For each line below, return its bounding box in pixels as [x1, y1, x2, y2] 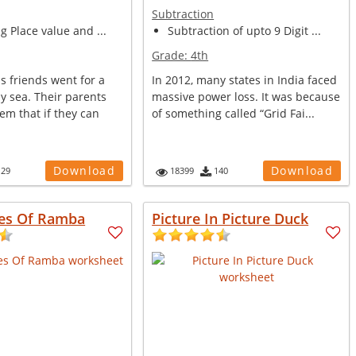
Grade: [152, 48, 192, 63]
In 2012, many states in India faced [152, 72, 338, 87]
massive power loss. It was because [152, 89, 341, 104]
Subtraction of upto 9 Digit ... [168, 23, 322, 38]
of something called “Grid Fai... [152, 106, 315, 121]
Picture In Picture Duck [152, 209, 309, 228]
